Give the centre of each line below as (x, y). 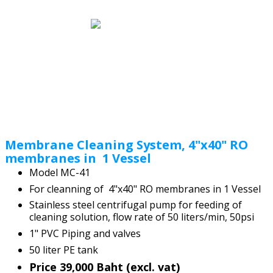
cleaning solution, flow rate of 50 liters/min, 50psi (142, 217)
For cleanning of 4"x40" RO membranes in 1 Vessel (145, 189)
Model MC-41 (60, 172)
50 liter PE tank (65, 250)
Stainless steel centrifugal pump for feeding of (136, 205)
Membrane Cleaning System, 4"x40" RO (126, 144)
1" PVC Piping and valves (85, 234)
